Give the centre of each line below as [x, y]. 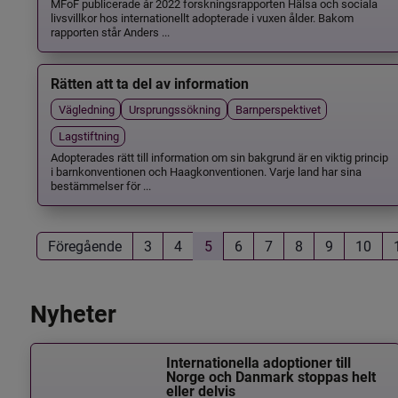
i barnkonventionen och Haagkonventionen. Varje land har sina [206, 171]
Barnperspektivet [278, 109]
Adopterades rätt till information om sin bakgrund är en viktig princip [219, 156]
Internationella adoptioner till [259, 363]
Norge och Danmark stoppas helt [271, 378]
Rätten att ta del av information [149, 84]
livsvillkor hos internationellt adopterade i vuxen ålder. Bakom [202, 17]
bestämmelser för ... [100, 185]
